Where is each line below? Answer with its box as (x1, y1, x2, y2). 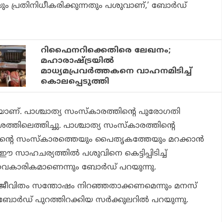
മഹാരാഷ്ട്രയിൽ (41, 56, 114, 66)
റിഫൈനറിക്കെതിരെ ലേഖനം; (41, 46, 171, 56)
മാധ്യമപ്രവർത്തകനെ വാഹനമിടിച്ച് (41, 66, 192, 77)
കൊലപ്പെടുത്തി (41, 77, 110, 87)
